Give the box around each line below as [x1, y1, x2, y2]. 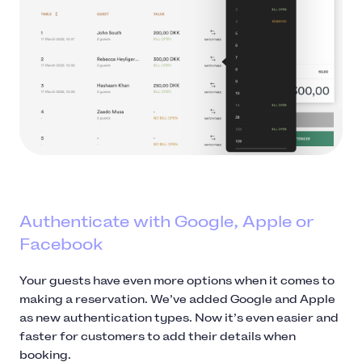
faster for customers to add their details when [19, 329, 296, 343]
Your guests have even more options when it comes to [19, 273, 335, 288]
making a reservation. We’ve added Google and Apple [19, 292, 335, 306]
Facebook [19, 234, 107, 254]
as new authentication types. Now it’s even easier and [19, 310, 339, 325]
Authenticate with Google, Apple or [19, 211, 314, 231]
